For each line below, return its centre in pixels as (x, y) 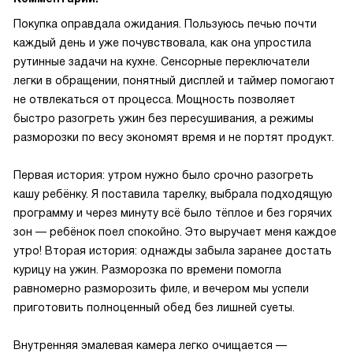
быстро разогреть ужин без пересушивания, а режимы (163, 118)
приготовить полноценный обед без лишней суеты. (154, 307)
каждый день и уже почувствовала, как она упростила (162, 43)
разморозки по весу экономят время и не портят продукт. (174, 137)
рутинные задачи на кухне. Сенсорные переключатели (162, 61)
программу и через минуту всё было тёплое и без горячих (173, 213)
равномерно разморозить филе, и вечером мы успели (161, 288)
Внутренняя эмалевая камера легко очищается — (150, 345)
